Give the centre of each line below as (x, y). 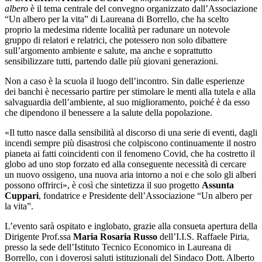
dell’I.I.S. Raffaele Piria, (203, 237)
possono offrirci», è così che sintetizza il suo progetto (103, 185)
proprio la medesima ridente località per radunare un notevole (117, 30)
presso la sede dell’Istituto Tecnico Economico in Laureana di (118, 247)
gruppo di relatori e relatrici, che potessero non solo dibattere (116, 40)
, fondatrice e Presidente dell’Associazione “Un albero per (145, 196)
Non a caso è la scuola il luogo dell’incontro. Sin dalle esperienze (125, 81)
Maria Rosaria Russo (115, 237)
